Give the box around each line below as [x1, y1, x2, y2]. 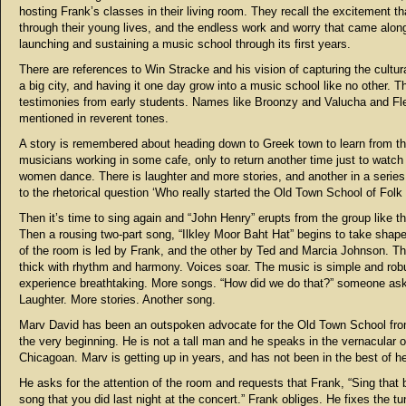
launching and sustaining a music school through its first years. [19, 37, 354, 51]
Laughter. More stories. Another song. [19, 293, 216, 306]
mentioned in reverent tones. [19, 111, 169, 125]
